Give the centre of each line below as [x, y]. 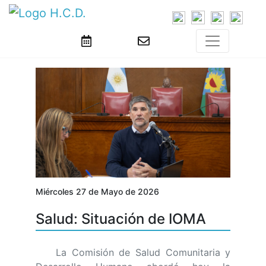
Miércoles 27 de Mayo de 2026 [97, 192]
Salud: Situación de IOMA [121, 219]
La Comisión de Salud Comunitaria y [133, 253]
